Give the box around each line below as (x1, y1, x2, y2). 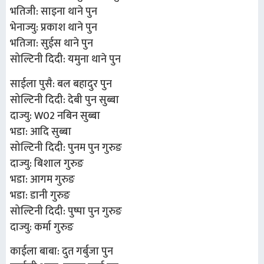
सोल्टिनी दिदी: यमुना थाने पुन (10, 51, 121, 69)
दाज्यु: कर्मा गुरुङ (10, 218, 74, 236)
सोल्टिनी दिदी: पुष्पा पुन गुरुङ (10, 202, 122, 220)
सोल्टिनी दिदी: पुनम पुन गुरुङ (10, 138, 122, 157)
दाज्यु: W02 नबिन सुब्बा (10, 107, 100, 125)
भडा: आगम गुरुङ (10, 170, 75, 189)
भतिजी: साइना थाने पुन (10, 3, 97, 21)
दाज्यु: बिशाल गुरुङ (10, 154, 84, 173)
